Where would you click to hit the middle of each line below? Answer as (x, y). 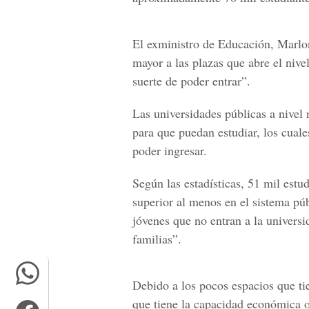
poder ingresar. (170, 150)
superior (153, 201)
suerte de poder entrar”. (191, 81)
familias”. (157, 239)
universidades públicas (210, 113)
